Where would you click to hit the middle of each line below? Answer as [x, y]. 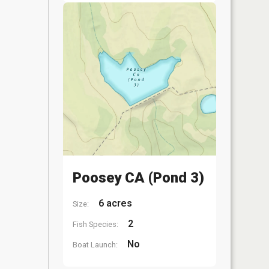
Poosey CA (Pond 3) [138, 178]
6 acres [114, 203]
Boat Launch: [95, 245]
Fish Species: [95, 224]
